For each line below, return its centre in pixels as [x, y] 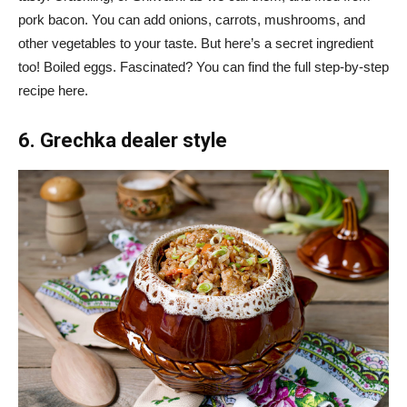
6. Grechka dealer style [123, 140]
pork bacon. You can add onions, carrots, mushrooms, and [192, 19]
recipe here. [53, 90]
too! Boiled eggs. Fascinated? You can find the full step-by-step [203, 66]
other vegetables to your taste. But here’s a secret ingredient [196, 43]
